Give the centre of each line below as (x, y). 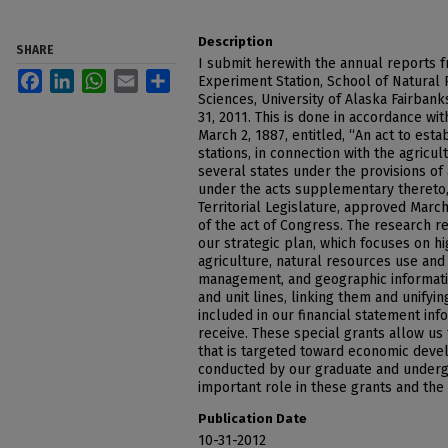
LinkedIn (101, 77)
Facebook (73, 77)
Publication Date (252, 418)
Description (235, 41)
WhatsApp (138, 77)
